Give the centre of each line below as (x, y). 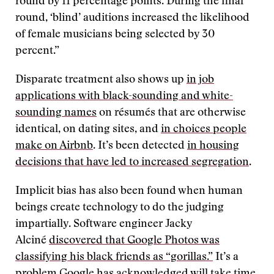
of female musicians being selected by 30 (115, 35)
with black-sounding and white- (154, 97)
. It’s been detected (140, 146)
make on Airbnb (54, 146)
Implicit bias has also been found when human (129, 191)
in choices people (204, 130)
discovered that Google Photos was (134, 241)
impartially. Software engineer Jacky (104, 224)
